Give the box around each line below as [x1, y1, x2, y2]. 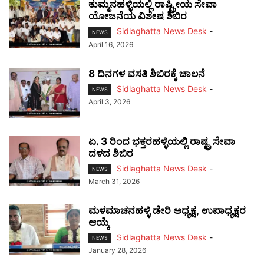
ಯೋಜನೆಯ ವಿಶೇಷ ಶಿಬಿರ [88, 10, 187, 22]
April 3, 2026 [88, 97, 130, 106]
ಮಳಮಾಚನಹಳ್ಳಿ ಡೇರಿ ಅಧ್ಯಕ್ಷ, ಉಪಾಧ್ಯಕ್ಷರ [88, 204, 248, 216]
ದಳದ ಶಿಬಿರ [88, 147, 133, 159]
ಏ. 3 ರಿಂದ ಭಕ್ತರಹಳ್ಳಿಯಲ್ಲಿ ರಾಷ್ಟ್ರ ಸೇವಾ [88, 135, 235, 147]
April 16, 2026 [88, 39, 133, 49]
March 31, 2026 [88, 176, 140, 186]
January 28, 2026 [88, 245, 146, 255]
